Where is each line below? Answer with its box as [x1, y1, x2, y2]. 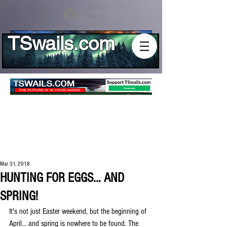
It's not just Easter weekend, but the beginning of [9, 207, 148, 216]
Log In [84, 11, 104, 19]
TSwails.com [8, 32, 115, 55]
